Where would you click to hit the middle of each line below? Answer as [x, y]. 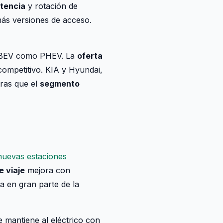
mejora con [48, 170]
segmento [60, 84]
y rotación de [52, 6]
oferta [90, 56]
